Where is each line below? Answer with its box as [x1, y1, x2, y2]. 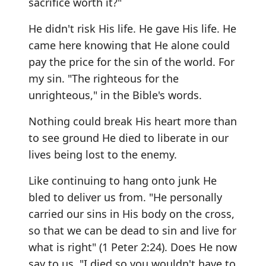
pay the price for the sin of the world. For [28, 55, 235, 69]
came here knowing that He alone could [28, 38, 230, 52]
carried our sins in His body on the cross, [28, 207, 235, 221]
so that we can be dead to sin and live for [28, 223, 236, 237]
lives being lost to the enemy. [28, 147, 177, 161]
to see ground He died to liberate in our [28, 131, 229, 145]
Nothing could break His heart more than [28, 114, 237, 128]
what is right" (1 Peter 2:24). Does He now [28, 240, 237, 254]
